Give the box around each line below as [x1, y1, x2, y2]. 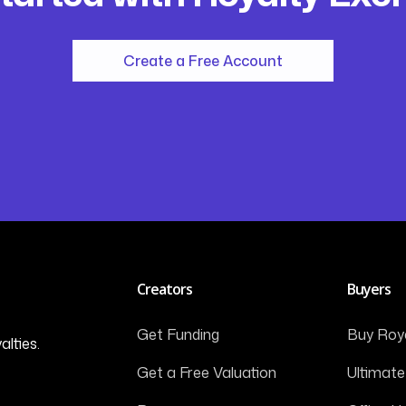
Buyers [347, 278, 391, 299]
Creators [136, 278, 192, 299]
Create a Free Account [123, 50, 283, 71]
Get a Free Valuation [136, 362, 276, 382]
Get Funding [136, 324, 219, 344]
